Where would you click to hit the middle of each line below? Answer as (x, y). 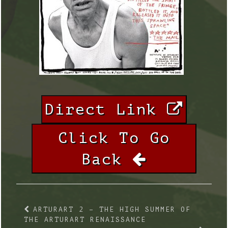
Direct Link (106, 109)
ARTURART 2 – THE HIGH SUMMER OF (112, 209)
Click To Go (114, 138)
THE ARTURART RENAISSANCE (85, 219)
